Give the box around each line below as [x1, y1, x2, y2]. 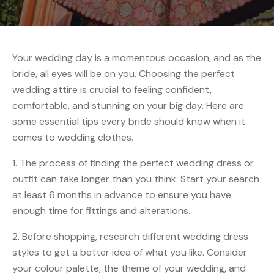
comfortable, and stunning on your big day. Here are [12, 99, 244, 113]
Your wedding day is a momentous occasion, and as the [12, 51, 261, 65]
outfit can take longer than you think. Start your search [12, 172, 259, 186]
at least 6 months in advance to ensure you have [12, 188, 231, 202]
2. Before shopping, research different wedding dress [12, 230, 248, 243]
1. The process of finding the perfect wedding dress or [12, 157, 254, 170]
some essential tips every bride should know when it [12, 115, 245, 128]
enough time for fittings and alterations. [12, 204, 190, 218]
